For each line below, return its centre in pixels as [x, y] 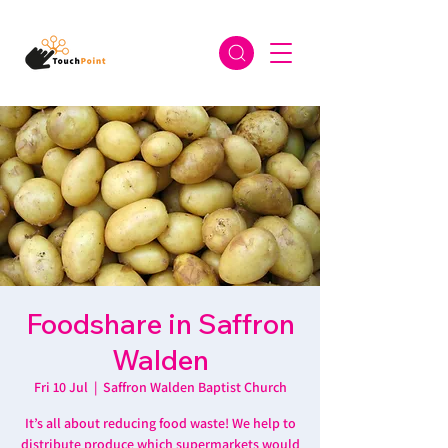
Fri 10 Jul [60, 387]
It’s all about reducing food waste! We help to [160, 423]
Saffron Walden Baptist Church [194, 387]
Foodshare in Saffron [160, 323]
